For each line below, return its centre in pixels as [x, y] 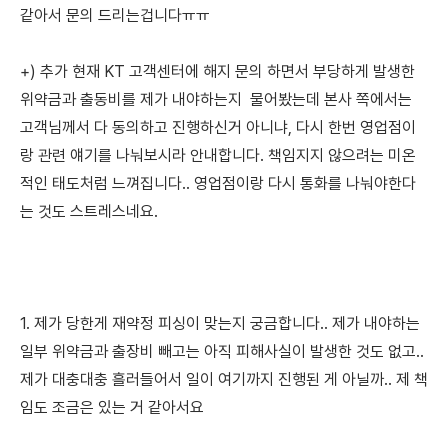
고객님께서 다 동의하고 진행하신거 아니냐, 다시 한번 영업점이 [218, 127]
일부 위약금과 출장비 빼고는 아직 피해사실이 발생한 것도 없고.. [224, 351]
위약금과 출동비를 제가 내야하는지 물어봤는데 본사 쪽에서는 [216, 99]
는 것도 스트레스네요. [93, 211]
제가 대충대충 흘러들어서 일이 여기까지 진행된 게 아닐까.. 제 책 [224, 379]
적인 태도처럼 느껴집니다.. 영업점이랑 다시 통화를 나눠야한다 [218, 183]
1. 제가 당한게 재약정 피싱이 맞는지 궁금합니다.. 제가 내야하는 [220, 323]
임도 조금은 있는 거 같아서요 [112, 407]
